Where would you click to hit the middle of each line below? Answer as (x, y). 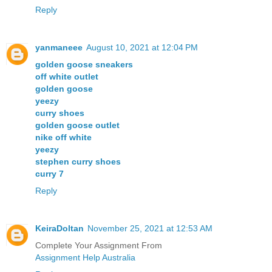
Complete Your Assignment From (99, 245)
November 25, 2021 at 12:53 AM (150, 228)
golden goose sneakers (84, 64)
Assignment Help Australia (85, 257)
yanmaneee (59, 47)
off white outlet (67, 76)
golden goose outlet (77, 125)
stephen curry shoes (78, 161)
